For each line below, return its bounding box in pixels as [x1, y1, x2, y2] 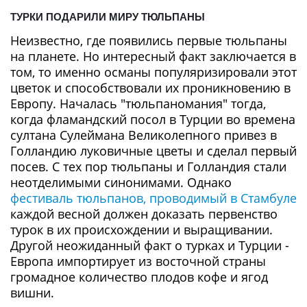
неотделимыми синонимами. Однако [10, 174, 232, 191]
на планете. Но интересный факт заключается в [10, 48, 296, 64]
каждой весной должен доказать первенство [10, 206, 278, 222]
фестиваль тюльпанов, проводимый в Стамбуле [10, 190, 297, 206]
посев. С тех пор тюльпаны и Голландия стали [10, 158, 286, 175]
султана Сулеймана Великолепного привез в [10, 127, 277, 143]
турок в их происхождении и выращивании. [10, 221, 273, 238]
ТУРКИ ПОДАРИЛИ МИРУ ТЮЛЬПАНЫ [10, 11, 205, 23]
